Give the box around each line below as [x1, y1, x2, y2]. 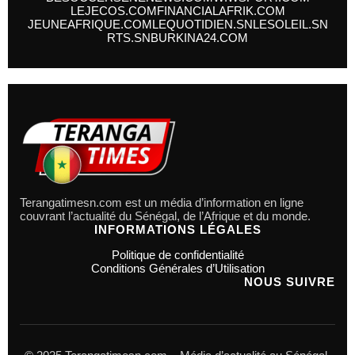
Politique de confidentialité [111, 247, 244, 261]
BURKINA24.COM [151, 31, 248, 44]
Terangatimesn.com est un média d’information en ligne [20, 195, 303, 209]
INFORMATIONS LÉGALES [94, 222, 261, 236]
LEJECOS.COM [70, 4, 157, 17]
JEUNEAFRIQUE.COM [27, 17, 152, 31]
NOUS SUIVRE [244, 274, 335, 288]
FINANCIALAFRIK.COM [156, 4, 285, 17]
